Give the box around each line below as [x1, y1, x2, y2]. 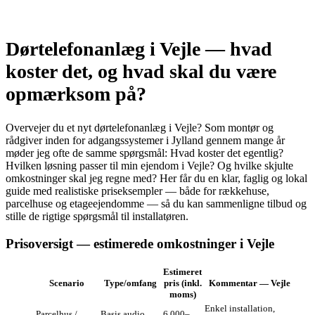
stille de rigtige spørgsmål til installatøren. [6, 210, 188, 222]
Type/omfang [104, 278, 157, 289]
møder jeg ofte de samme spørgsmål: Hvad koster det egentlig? [6, 146, 283, 159]
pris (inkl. [163, 278, 202, 289]
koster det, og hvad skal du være [6, 60, 276, 82]
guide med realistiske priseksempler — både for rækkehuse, [6, 184, 269, 197]
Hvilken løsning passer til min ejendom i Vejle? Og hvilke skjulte [6, 159, 293, 172]
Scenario [49, 278, 84, 289]
